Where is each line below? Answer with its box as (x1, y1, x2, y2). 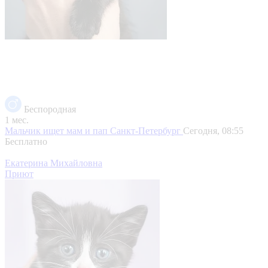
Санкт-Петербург (110, 125, 183, 136)
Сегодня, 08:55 (183, 125, 243, 136)
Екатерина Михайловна (5, 157, 102, 168)
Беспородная (24, 103, 76, 114)
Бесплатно (5, 136, 47, 147)
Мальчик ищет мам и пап (5, 125, 110, 136)
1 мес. (5, 114, 29, 125)
